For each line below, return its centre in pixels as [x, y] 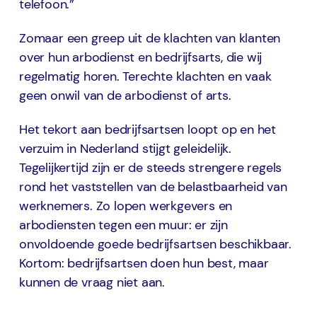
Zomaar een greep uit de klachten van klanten [150, 39]
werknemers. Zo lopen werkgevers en [126, 206]
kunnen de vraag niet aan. [92, 283]
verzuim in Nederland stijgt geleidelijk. [125, 149]
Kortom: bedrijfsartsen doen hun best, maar [144, 264]
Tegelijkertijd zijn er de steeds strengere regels [151, 168]
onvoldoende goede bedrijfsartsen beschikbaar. [155, 244]
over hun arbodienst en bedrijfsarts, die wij [141, 58]
